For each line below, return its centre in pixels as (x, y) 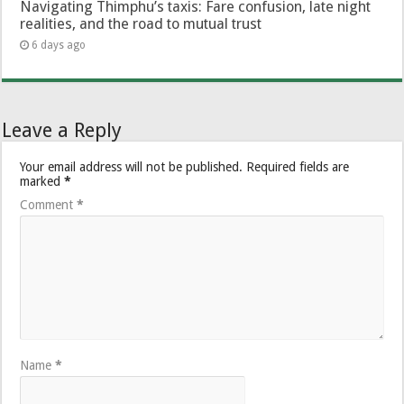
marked (42, 181)
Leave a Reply (62, 130)
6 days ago (59, 45)
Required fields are (298, 166)
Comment (49, 204)
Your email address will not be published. (132, 166)
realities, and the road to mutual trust (141, 23)
